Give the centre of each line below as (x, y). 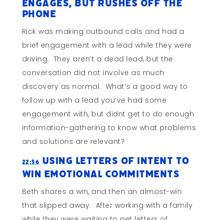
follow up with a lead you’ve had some (94, 100)
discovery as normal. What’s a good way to (105, 87)
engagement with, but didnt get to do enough (108, 114)
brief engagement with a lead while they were (107, 45)
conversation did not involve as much (93, 73)
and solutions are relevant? (73, 142)
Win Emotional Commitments (101, 174)
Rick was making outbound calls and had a (103, 32)
